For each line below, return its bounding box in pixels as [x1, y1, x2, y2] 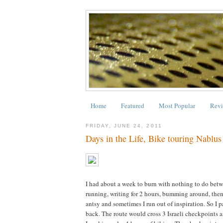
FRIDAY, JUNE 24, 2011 [86, 122, 162, 128]
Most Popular [159, 101, 196, 110]
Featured [121, 101, 144, 110]
